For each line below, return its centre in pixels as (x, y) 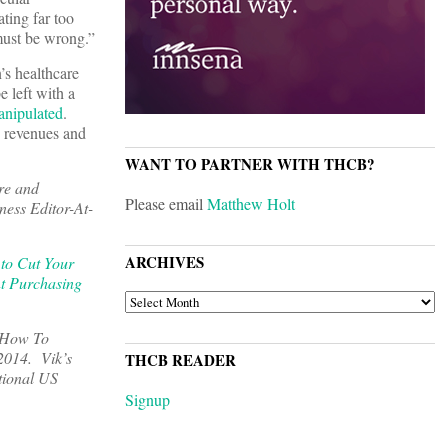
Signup (147, 400)
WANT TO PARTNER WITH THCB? (250, 164)
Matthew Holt (251, 204)
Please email (166, 204)
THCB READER (180, 360)
